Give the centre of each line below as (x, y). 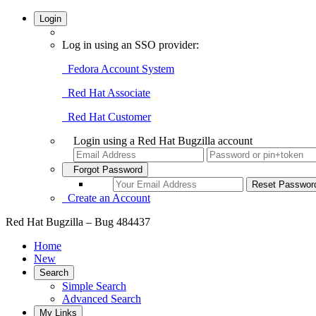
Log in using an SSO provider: (130, 45)
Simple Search (94, 286)
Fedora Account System (118, 69)
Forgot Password (105, 170)
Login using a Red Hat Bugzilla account (163, 141)
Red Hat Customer (107, 117)
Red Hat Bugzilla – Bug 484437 (78, 222)
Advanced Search (102, 299)
